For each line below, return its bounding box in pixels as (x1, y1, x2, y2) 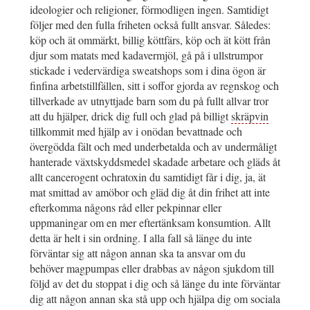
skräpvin (231, 109, 268, 124)
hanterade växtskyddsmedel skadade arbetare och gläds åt (30, 154, 280, 170)
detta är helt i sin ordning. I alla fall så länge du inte (30, 230, 252, 246)
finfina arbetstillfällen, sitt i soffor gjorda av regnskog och (30, 78, 279, 93)
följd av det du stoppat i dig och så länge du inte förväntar (30, 276, 280, 291)
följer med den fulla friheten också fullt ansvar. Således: (30, 17, 271, 33)
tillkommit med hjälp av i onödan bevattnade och (30, 124, 242, 139)
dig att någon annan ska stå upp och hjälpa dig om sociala (30, 291, 280, 307)
